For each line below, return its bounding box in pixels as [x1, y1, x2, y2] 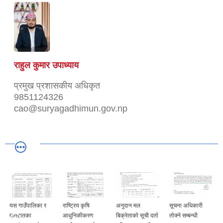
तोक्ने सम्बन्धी [169, 212, 198, 220]
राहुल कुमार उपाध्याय [14, 60, 79, 70]
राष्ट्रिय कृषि [63, 202, 90, 210]
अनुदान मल [116, 202, 140, 210]
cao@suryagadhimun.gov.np [14, 103, 127, 113]
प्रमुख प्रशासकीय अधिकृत [14, 80, 100, 91]
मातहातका [9, 212, 31, 220]
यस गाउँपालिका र [9, 202, 46, 210]
